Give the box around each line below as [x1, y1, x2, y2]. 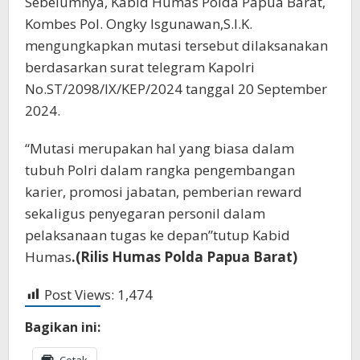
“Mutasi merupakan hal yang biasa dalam [25, 138, 294, 157]
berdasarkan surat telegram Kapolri [25, 57, 255, 76]
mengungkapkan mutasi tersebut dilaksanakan [25, 35, 328, 55]
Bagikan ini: [25, 317, 100, 336]
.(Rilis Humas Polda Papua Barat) [72, 247, 297, 266]
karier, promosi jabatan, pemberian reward [25, 182, 302, 201]
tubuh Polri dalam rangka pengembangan [25, 160, 295, 179]
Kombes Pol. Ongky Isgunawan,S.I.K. [25, 14, 252, 33]
